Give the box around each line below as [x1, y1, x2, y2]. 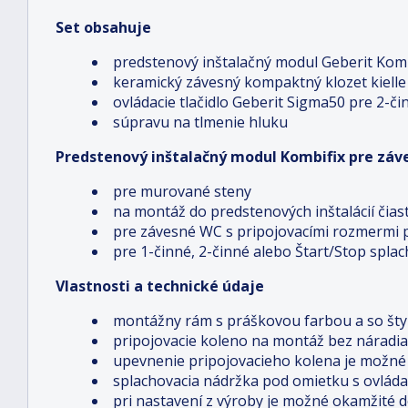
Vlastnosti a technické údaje [56, 276, 264, 296]
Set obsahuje [56, 17, 151, 37]
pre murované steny [113, 181, 251, 201]
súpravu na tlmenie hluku [113, 112, 288, 132]
